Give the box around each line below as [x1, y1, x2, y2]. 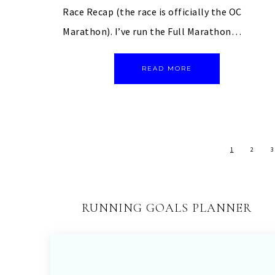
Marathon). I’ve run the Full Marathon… [63, 25, 241, 38]
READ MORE [141, 64, 192, 73]
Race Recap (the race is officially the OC [63, 6, 242, 18]
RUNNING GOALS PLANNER [82, 201, 252, 216]
